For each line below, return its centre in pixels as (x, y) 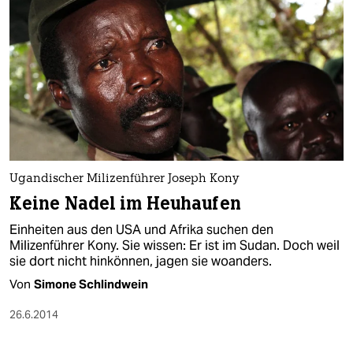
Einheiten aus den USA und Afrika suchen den (141, 230)
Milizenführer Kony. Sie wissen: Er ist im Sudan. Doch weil (175, 246)
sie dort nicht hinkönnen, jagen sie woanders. (141, 262)
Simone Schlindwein (91, 284)
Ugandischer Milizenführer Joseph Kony (124, 180)
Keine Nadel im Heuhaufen (125, 204)
